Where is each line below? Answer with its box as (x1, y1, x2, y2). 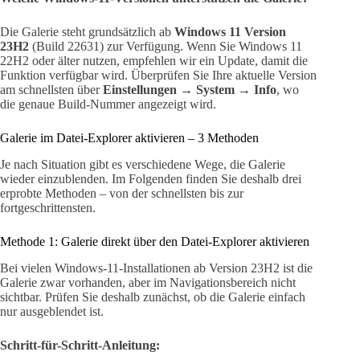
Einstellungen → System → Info (103, 83, 276, 97)
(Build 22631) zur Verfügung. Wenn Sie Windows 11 (29, 39, 302, 54)
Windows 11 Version (174, 25, 286, 39)
